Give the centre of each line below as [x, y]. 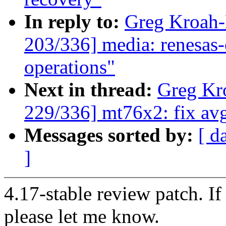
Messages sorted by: [111, 135]
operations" [70, 67]
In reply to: [74, 22]
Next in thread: [91, 90]
